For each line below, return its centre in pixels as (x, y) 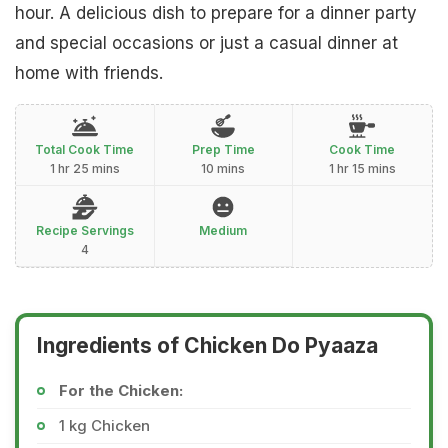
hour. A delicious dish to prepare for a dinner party (216, 13)
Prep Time (223, 149)
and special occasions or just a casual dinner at (206, 43)
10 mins (223, 168)
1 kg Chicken (104, 425)
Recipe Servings (84, 230)
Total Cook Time (85, 149)
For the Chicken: (121, 390)
